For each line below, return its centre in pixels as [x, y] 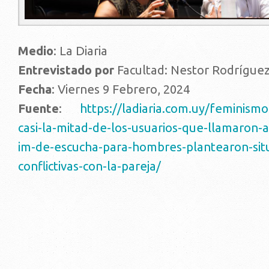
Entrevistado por [66, 70]
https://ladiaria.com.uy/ [145, 109]
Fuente [38, 109]
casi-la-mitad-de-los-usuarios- [100, 128]
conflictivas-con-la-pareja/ [89, 166]
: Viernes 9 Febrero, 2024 [121, 89]
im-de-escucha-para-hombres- [102, 147]
